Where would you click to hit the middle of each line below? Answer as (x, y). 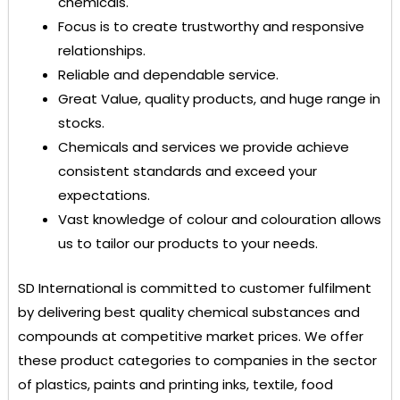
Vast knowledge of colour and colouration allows (220, 220)
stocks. (81, 123)
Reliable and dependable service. (168, 75)
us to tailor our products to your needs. (188, 244)
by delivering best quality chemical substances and (189, 312)
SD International (72, 287)
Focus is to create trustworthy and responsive (211, 27)
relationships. (102, 51)
